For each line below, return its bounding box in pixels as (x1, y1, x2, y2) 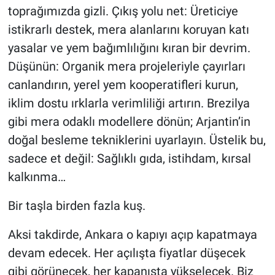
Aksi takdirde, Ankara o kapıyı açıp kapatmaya (7, 227, 257, 242)
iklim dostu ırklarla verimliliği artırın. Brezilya (7, 96, 250, 111)
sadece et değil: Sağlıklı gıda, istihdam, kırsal (7, 151, 251, 166)
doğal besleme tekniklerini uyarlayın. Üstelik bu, (7, 133, 266, 148)
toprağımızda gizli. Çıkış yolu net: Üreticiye (7, 4, 238, 19)
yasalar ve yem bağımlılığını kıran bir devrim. (7, 41, 250, 56)
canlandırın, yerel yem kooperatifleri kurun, (7, 77, 238, 93)
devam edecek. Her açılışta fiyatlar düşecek (7, 246, 246, 261)
